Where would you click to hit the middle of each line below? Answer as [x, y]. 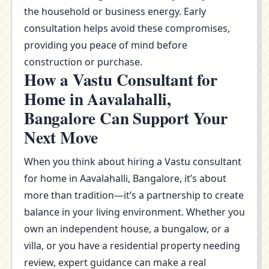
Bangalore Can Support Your [126, 118]
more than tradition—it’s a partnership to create [134, 195]
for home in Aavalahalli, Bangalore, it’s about [125, 178]
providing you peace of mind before [106, 45]
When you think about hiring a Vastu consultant [133, 162]
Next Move [61, 137]
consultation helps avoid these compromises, [127, 28]
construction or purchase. [83, 62]
